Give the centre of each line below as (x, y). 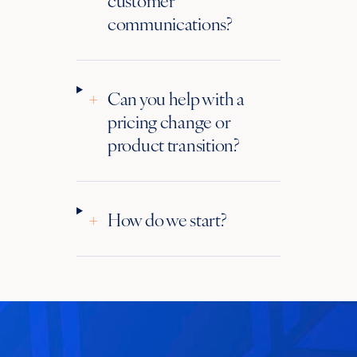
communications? (170, 22)
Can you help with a (176, 97)
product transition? (173, 143)
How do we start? (167, 218)
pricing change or (169, 120)
